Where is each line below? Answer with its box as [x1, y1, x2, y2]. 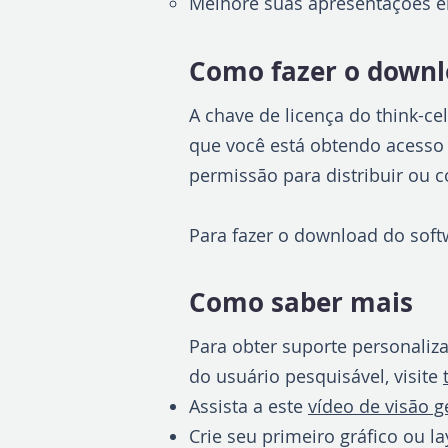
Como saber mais [189, 284, 413, 320]
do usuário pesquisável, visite [189, 364, 443, 388]
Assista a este [189, 394, 308, 418]
